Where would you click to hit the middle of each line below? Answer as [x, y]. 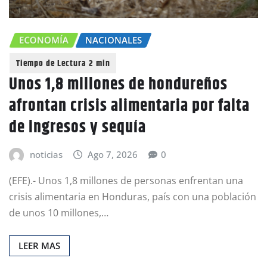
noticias [46, 155]
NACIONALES [114, 40]
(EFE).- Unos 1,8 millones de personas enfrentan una [126, 180]
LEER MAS [39, 245]
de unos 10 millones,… [59, 212]
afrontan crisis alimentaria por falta [129, 106]
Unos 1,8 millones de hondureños [118, 85]
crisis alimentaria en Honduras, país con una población [133, 196]
